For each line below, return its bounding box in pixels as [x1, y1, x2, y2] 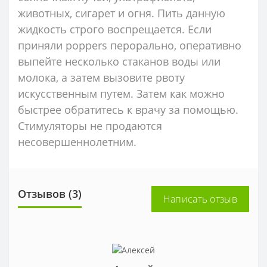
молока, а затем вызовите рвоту [18, 70, 185, 85]
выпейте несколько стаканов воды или [18, 54, 221, 69]
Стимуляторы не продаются [18, 118, 162, 133]
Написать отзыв [163, 192, 237, 206]
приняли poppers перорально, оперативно [18, 38, 241, 52]
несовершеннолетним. [18, 134, 136, 149]
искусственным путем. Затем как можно [18, 86, 225, 101]
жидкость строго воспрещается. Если [18, 21, 212, 36]
